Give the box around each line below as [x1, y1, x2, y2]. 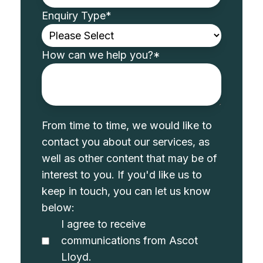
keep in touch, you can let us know [42, 185, 211, 198]
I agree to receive [61, 218, 146, 231]
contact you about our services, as [42, 136, 210, 149]
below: [42, 201, 75, 214]
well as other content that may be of [42, 152, 218, 165]
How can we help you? [42, 49, 154, 62]
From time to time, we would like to [42, 119, 213, 132]
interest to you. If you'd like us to [42, 168, 203, 181]
